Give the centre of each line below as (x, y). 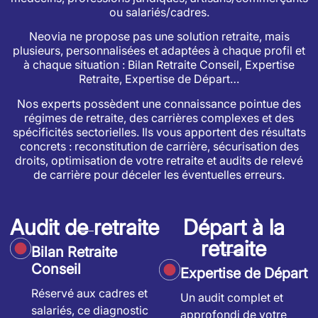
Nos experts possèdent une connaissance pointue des (159, 103)
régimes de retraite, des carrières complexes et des (159, 117)
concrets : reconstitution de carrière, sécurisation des (159, 146)
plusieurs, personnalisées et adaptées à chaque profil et (159, 51)
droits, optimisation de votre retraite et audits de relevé (159, 160)
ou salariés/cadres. (159, 12)
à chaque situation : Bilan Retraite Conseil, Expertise (159, 65)
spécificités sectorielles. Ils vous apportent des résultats (159, 132)
